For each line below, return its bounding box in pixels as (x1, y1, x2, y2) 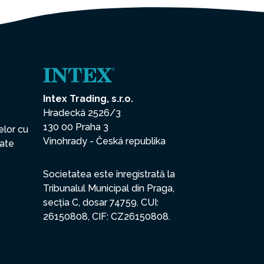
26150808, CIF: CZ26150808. (43, 211, 170, 223)
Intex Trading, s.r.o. (43, 93, 133, 105)
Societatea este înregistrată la (43, 169, 175, 180)
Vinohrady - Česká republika (43, 136, 166, 147)
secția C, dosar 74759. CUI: (43, 197, 159, 209)
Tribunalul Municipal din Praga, (43, 183, 174, 194)
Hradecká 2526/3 (43, 107, 121, 119)
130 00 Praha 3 (43, 121, 108, 133)
